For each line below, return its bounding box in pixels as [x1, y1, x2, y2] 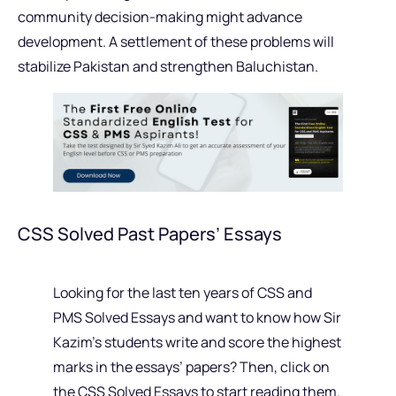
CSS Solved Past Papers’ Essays [18, 222, 282, 247]
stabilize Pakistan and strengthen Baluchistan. [18, 56, 318, 76]
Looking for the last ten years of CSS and [53, 283, 312, 303]
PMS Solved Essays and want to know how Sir [53, 308, 341, 328]
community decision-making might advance [18, 6, 302, 27]
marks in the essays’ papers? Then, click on [53, 357, 330, 377]
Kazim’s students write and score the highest [53, 332, 341, 353]
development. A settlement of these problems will [18, 31, 334, 51]
